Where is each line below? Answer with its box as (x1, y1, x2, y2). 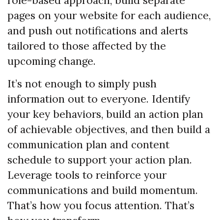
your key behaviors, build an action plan (7, 108, 203, 121)
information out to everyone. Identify (7, 92, 190, 106)
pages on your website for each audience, (7, 9, 211, 23)
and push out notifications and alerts (7, 24, 188, 38)
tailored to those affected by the (7, 39, 166, 53)
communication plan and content (7, 138, 169, 152)
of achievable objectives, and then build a (7, 123, 210, 137)
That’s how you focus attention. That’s (7, 199, 194, 213)
